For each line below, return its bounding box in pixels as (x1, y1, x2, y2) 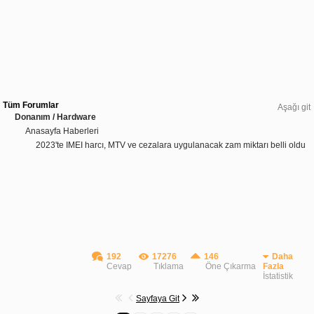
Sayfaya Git (136, 293, 179, 303)
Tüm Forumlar (3, 100, 59, 110)
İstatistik (263, 271, 293, 281)
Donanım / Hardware (15, 111, 96, 122)
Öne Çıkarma (205, 261, 256, 271)
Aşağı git (278, 102, 310, 112)
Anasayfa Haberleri (25, 125, 99, 136)
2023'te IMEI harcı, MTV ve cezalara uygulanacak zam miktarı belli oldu (36, 139, 306, 150)
